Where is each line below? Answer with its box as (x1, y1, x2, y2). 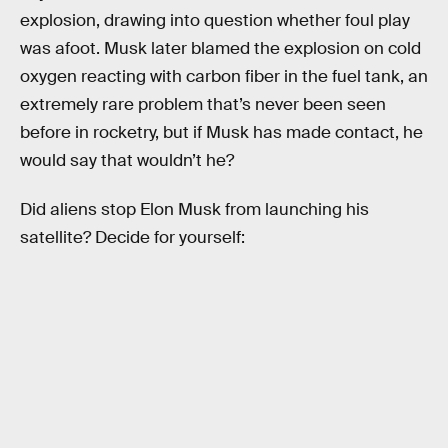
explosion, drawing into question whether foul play (20, 9, 410, 31)
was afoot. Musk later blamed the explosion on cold (20, 37, 421, 59)
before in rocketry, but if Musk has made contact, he (20, 121, 423, 143)
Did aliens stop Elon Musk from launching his (20, 199, 369, 221)
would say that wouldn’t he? (20, 149, 234, 171)
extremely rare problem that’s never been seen (20, 93, 386, 115)
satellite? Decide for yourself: (20, 227, 245, 249)
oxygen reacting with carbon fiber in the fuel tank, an (20, 65, 428, 87)
